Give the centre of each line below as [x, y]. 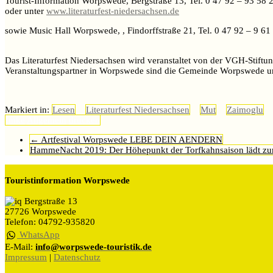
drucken [84, 120]
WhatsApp [38, 234]
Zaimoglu [245, 109]
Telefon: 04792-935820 [50, 222]
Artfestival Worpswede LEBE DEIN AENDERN [131, 139]
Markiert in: [28, 109]
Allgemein [47, 120]
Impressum [26, 257]
